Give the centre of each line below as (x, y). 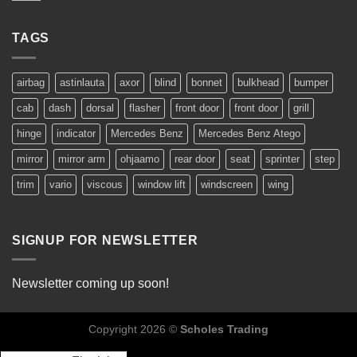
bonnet (207, 82)
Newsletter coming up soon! (90, 284)
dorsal (100, 108)
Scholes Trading (224, 330)
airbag (31, 82)
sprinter (282, 159)
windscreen (227, 184)
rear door (195, 159)
